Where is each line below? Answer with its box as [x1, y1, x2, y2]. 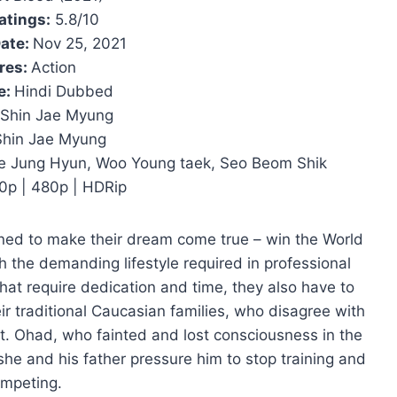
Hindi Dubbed [13, 82, 113, 100]
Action [30, 58, 76, 76]
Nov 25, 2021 [32, 34, 127, 52]
